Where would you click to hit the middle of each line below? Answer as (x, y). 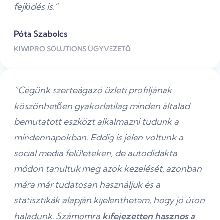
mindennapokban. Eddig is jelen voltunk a (98, 137)
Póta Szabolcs (41, 33)
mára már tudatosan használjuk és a (87, 184)
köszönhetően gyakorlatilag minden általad (102, 106)
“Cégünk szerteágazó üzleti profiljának (93, 90)
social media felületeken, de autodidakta (96, 153)
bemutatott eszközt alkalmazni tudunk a (96, 121)
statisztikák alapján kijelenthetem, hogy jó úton (109, 200)
